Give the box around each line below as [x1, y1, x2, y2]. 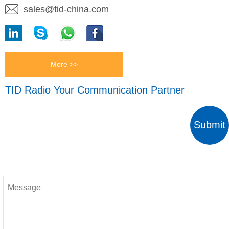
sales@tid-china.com [24, 4, 109, 15]
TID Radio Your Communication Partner [5, 84, 185, 96]
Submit [194, 119, 225, 131]
